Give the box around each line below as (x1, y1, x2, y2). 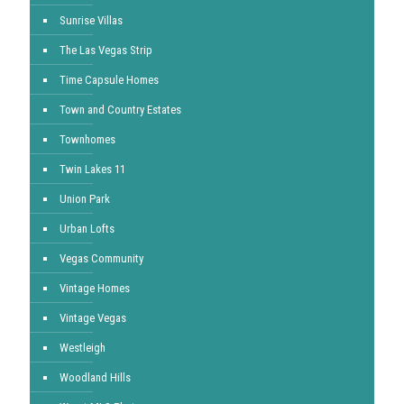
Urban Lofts (60, 222, 115, 235)
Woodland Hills (60, 371, 131, 384)
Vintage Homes (60, 281, 130, 295)
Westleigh (60, 341, 106, 354)
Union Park (60, 192, 110, 206)
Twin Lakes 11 (60, 162, 125, 176)
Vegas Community (60, 252, 143, 265)
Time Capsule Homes (60, 73, 159, 87)
